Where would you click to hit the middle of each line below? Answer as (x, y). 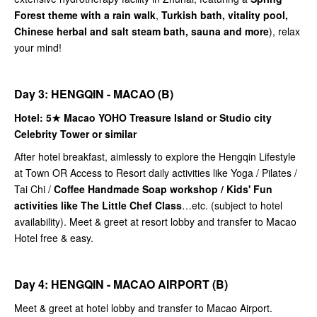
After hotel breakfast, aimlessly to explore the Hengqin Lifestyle (155, 157)
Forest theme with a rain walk (85, 15)
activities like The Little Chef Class (98, 206)
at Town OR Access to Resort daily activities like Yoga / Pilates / (156, 173)
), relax (284, 31)
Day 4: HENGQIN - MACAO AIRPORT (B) (121, 284)
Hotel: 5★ (39, 118)
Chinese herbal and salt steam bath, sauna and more (142, 31)
